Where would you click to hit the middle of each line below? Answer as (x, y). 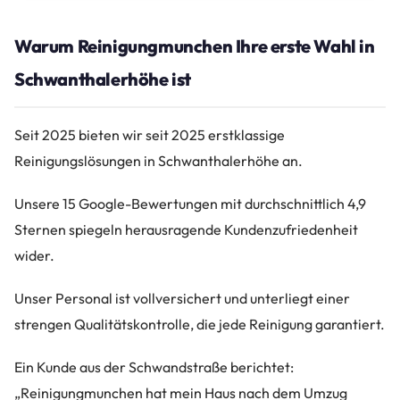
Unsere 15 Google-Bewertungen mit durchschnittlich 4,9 (190, 203)
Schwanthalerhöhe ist (103, 79)
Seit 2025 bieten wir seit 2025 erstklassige (150, 134)
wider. (34, 255)
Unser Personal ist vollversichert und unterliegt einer (182, 299)
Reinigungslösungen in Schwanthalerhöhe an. (158, 160)
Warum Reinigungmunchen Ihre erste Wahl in (195, 46)
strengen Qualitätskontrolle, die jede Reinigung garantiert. (200, 325)
